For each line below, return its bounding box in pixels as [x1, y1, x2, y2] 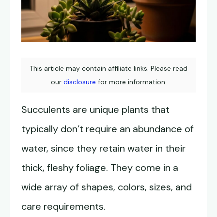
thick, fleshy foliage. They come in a [21, 161, 178, 174]
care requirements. [21, 200, 108, 213]
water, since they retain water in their [21, 142, 186, 155]
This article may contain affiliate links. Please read [30, 64, 187, 73]
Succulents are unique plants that [21, 103, 170, 116]
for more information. [95, 77, 167, 87]
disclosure [63, 77, 96, 87]
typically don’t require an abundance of [21, 123, 194, 136]
